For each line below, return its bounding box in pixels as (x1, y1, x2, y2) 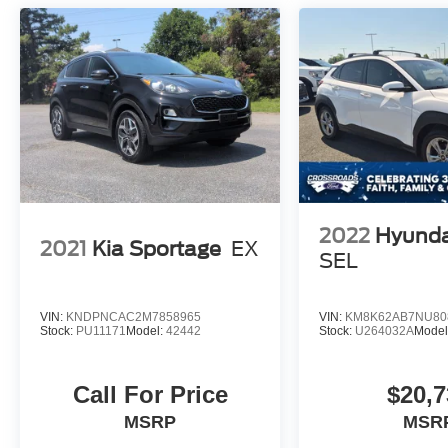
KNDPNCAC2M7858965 (66, 310, 201, 325)
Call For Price (72, 381, 228, 409)
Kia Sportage (92, 236, 221, 261)
